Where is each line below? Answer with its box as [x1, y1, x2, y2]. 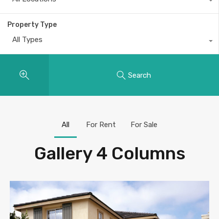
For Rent [86, 120, 116, 129]
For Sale [131, 120, 157, 129]
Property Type [7, 21, 57, 29]
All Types [12, 35, 43, 44]
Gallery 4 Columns [34, 143, 185, 164]
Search [128, 70, 151, 80]
